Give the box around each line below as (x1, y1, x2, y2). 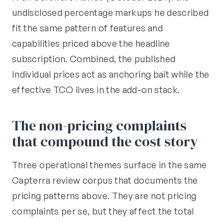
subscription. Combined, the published (12, 53, 176, 65)
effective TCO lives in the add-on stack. (12, 84, 180, 96)
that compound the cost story (12, 132, 198, 151)
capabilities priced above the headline (12, 38, 170, 49)
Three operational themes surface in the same (12, 159, 207, 171)
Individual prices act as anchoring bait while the (12, 69, 210, 80)
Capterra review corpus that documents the (12, 175, 198, 186)
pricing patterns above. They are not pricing (12, 190, 197, 202)
